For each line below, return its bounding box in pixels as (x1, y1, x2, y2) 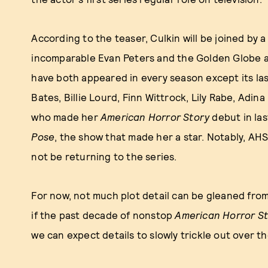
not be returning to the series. (31, 150, 177, 162)
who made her (31, 111, 100, 123)
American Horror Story (100, 111, 210, 123)
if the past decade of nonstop (31, 209, 175, 221)
